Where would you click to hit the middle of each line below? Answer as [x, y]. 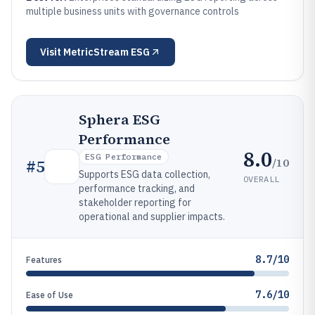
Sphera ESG [120, 120]
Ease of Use [50, 295]
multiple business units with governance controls [133, 11]
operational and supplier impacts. [152, 217]
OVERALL [262, 179]
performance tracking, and [137, 188]
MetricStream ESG [107, 52]
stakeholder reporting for [135, 202]
